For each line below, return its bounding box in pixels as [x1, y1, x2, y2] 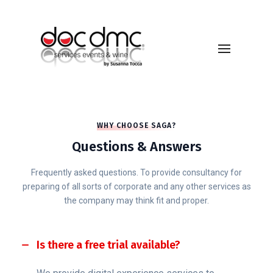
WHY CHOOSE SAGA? [97, 121, 176, 130]
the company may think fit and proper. [64, 196, 209, 205]
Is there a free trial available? [37, 238, 180, 252]
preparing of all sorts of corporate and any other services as [22, 182, 251, 191]
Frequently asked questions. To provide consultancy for [31, 168, 242, 177]
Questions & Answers [71, 138, 202, 155]
